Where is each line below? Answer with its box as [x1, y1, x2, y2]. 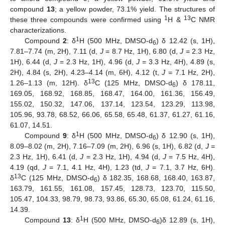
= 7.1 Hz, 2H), [165, 68, 215, 76]
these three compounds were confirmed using [10, 15, 165, 24]
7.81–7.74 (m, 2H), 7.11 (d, [10, 47, 100, 55]
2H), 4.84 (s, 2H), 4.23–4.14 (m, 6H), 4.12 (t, [10, 68, 162, 76]
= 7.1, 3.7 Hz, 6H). [149, 163, 215, 171]
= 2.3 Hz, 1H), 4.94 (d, [83, 152, 163, 161]
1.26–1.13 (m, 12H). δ [10, 78, 88, 87]
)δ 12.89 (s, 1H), [159, 215, 215, 224]
